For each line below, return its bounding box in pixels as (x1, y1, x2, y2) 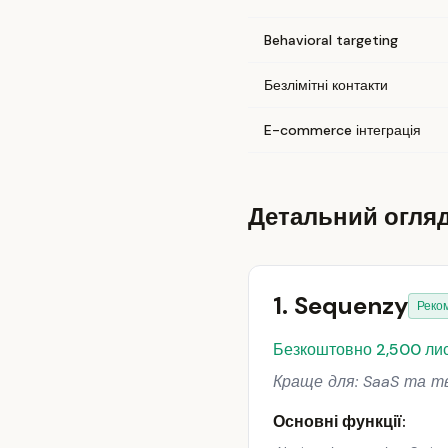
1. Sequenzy (273, 290, 408, 321)
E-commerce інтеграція (264, 121, 421, 139)
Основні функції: (273, 411, 406, 432)
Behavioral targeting (264, 31, 398, 49)
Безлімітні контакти (264, 76, 388, 94)
